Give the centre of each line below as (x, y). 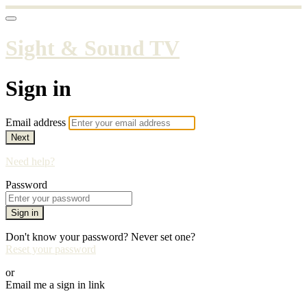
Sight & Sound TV (93, 48)
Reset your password (51, 249)
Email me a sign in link (55, 285)
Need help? (30, 162)
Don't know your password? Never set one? (100, 237)
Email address (37, 123)
